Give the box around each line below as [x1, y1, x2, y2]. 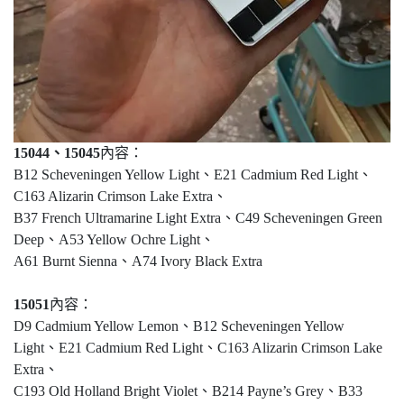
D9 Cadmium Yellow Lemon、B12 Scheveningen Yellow [14, 318, 344, 335]
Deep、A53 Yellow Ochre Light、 [14, 232, 215, 248]
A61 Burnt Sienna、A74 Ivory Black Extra [14, 253, 262, 270]
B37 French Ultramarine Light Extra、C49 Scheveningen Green [14, 210, 382, 226]
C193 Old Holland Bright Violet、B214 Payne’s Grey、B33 [14, 383, 363, 399]
